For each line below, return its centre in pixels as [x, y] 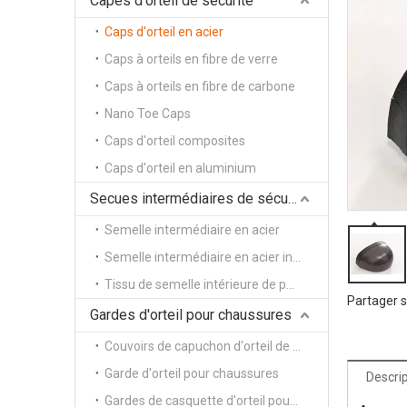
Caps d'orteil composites [175, 140]
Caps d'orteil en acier [164, 31]
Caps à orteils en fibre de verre [191, 59]
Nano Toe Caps [148, 113]
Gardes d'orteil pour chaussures [191, 314]
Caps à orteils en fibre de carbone [200, 86]
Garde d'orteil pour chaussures [192, 373]
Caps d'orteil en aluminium [180, 168]
